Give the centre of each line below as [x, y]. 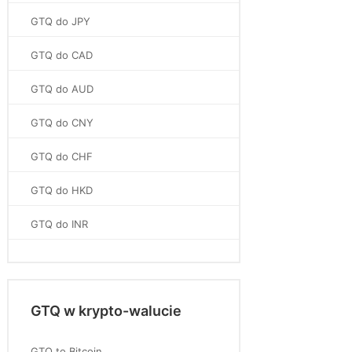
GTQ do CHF [62, 156]
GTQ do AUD [62, 89]
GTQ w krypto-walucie [106, 311]
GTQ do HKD [62, 190]
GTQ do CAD [62, 55]
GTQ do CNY [62, 123]
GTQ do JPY [60, 21]
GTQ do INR [59, 224]
